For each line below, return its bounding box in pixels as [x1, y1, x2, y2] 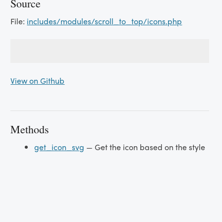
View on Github [10, 75, 65, 86]
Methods [10, 122, 50, 136]
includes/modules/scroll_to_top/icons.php [27, 15, 182, 27]
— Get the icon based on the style [84, 141, 206, 153]
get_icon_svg [34, 141, 85, 153]
